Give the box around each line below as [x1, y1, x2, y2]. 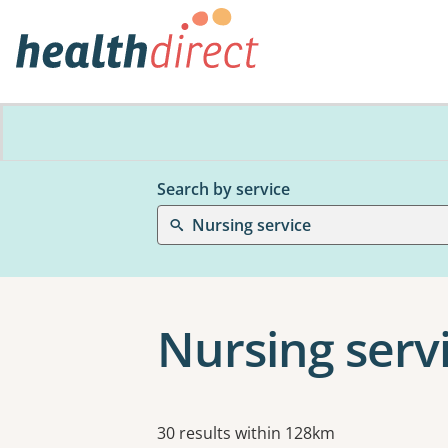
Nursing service [192, 214, 311, 236]
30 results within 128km [157, 422, 335, 444]
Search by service [157, 178, 290, 200]
